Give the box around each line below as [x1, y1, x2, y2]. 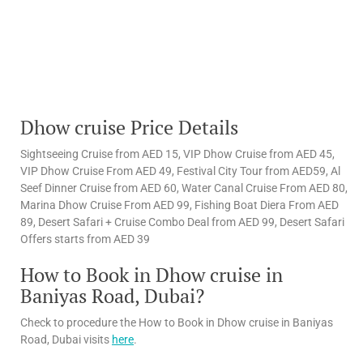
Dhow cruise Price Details [20, 113, 238, 140]
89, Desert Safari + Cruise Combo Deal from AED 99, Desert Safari [20, 215, 344, 228]
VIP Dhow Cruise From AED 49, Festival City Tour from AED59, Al [20, 164, 340, 177]
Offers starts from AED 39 [20, 232, 150, 246]
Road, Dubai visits [20, 332, 112, 346]
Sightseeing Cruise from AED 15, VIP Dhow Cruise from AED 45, [20, 147, 335, 160]
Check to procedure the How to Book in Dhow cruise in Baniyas [20, 315, 333, 329]
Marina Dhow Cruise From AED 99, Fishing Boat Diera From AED [20, 198, 339, 211]
